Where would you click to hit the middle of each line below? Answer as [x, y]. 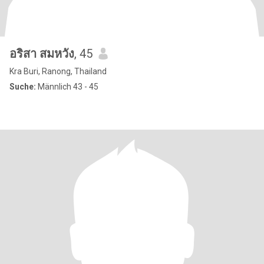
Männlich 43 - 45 [67, 87]
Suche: [23, 87]
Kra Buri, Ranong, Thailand [58, 71]
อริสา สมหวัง [57, 54]
